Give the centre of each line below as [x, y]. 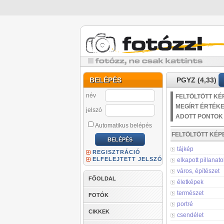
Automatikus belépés [123, 125]
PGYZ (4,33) [196, 80]
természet [190, 193]
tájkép [185, 149]
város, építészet [198, 171]
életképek [190, 182]
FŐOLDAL [102, 178]
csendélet [190, 215]
